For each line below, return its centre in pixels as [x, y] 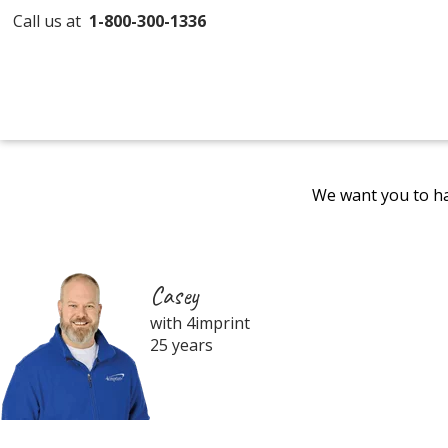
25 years [181, 345]
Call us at [51, 21]
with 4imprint [200, 323]
